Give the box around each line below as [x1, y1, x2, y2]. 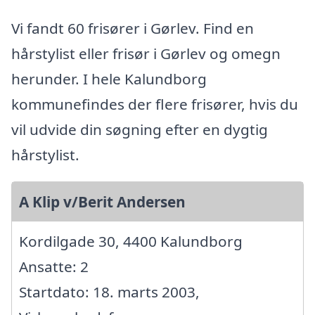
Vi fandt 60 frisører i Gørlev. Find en [11, 18, 254, 39]
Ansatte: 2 [19, 257, 89, 277]
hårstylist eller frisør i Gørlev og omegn [11, 44, 281, 64]
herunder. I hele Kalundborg [11, 69, 207, 89]
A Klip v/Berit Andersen [19, 192, 186, 212]
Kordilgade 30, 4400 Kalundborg [19, 231, 243, 252]
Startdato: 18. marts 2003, [19, 282, 200, 302]
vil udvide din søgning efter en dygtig [11, 120, 268, 140]
